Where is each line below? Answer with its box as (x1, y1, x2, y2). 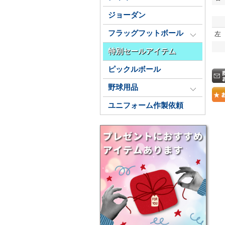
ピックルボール (108, 65, 161, 73)
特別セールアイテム (108, 47, 176, 55)
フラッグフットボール (108, 29, 183, 37)
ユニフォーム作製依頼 (108, 101, 183, 109)
